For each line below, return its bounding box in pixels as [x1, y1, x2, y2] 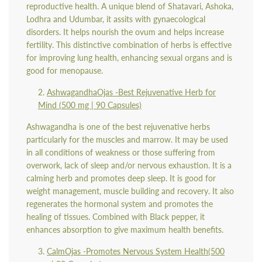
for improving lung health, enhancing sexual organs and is [26, 52, 232, 63]
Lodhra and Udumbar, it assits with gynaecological [26, 13, 205, 24]
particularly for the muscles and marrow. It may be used [26, 134, 228, 144]
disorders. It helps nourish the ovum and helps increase [26, 26, 224, 37]
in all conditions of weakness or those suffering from [26, 147, 215, 157]
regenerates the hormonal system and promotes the [26, 198, 213, 209]
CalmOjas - [47, 246, 86, 256]
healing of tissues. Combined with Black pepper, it [26, 211, 205, 222]
